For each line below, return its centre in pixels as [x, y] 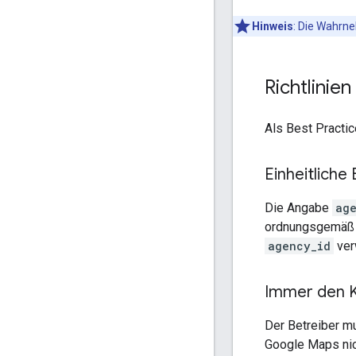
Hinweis [273, 26]
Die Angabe [298, 207]
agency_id [299, 246]
